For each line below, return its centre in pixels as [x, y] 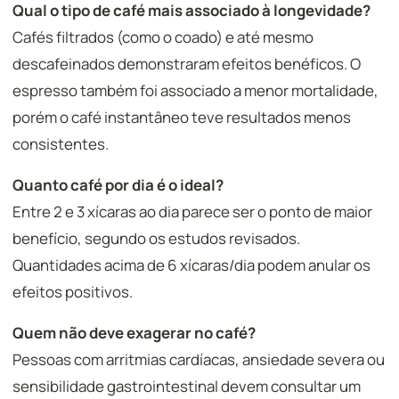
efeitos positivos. [73, 292]
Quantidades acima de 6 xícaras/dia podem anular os [191, 265]
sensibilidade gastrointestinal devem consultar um [187, 386]
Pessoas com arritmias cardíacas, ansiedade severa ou [199, 359]
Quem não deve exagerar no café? [134, 333]
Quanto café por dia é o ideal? [118, 185]
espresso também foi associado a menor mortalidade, [195, 90]
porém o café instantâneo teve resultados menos [182, 117]
